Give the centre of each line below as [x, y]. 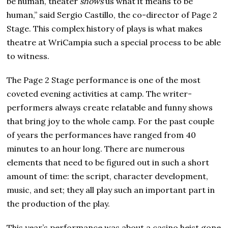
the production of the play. [59, 203]
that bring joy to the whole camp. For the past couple [111, 121]
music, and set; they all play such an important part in [111, 190]
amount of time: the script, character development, [108, 176]
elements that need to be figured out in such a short [108, 162]
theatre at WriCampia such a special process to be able [114, 42]
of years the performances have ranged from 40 [102, 135]
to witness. [28, 56]
